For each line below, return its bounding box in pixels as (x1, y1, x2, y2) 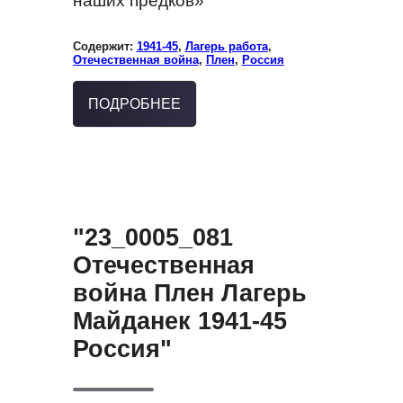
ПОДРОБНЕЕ (87, 96, 181, 112)
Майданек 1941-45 (72, 307, 287, 335)
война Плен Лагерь (72, 279, 307, 307)
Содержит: (72, 40, 137, 54)
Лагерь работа (184, 40, 268, 54)
